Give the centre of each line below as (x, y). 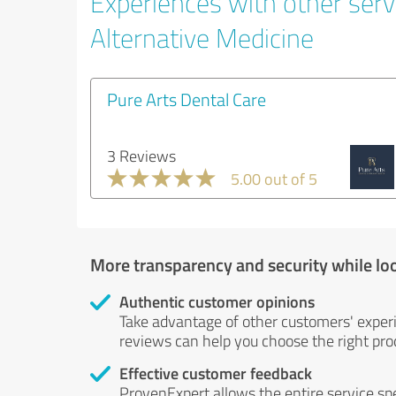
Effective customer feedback (216, 373)
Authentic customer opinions (217, 301)
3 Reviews (141, 155)
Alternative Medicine (202, 37)
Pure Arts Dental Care (187, 99)
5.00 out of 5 (274, 178)
